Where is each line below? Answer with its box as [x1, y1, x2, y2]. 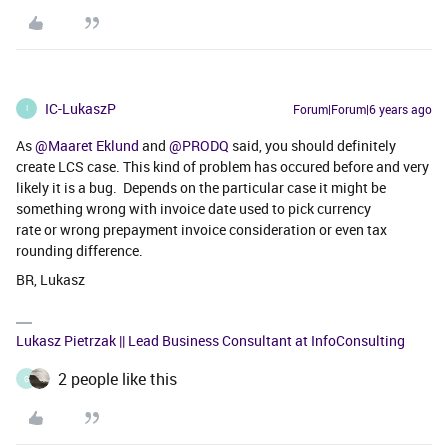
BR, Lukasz [16, 269, 85, 289]
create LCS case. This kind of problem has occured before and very [16, 156, 429, 176]
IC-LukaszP [45, 98, 116, 118]
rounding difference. [16, 240, 143, 260]
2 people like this [58, 367, 177, 390]
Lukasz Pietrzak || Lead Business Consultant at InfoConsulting [16, 330, 405, 350]
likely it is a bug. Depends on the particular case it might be [16, 177, 386, 197]
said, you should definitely [229, 135, 396, 155]
